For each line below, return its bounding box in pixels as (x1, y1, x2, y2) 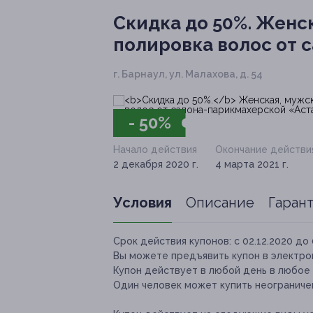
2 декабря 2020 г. (113, 159, 198, 170)
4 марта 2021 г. (215, 159, 289, 170)
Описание (186, 194, 254, 212)
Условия (113, 194, 172, 212)
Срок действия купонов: (113, 235, 231, 247)
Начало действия (113, 144, 197, 156)
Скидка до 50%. (113, 13, 252, 34)
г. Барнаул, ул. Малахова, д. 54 (113, 68, 263, 80)
